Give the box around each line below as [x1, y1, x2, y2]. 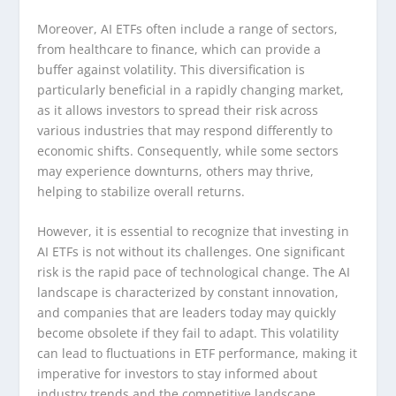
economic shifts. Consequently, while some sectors [37, 141, 339, 159]
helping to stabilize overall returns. [37, 182, 246, 200]
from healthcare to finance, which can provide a [37, 40, 322, 57]
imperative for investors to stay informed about [37, 365, 318, 383]
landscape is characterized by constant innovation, [37, 284, 339, 301]
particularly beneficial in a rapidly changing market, [37, 80, 345, 98]
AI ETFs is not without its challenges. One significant [37, 243, 346, 261]
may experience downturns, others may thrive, [37, 162, 315, 179]
